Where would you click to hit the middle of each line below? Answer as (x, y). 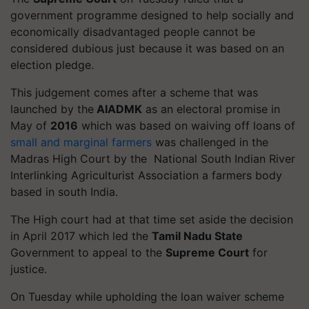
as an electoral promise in (211, 109)
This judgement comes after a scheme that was (134, 92)
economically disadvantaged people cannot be (133, 31)
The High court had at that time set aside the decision (152, 219)
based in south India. (64, 191)
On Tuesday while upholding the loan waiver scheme (147, 296)
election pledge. (52, 64)
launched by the (52, 109)
